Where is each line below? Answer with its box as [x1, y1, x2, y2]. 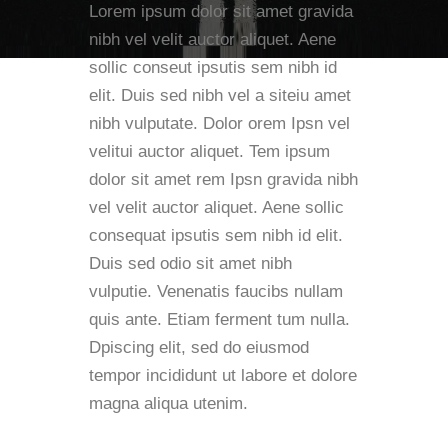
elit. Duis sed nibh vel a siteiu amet [89, 85, 351, 105]
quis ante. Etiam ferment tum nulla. [89, 309, 350, 329]
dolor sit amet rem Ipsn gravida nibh [89, 169, 358, 189]
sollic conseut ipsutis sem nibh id [89, 57, 337, 77]
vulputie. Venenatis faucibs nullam [89, 281, 343, 301]
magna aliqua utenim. [89, 393, 248, 413]
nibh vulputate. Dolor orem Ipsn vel [89, 113, 350, 133]
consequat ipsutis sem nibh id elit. [89, 225, 343, 245]
